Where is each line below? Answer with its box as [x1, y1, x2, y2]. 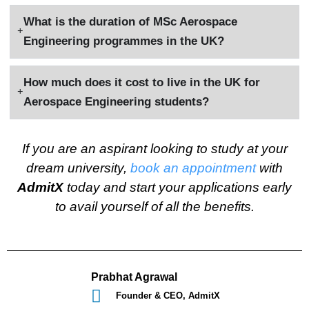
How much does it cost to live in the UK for [23, 75, 261, 89]
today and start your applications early [67, 179, 292, 195]
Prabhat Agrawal [91, 271, 177, 283]
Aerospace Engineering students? [23, 94, 210, 108]
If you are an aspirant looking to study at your [21, 141, 288, 156]
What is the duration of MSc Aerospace [23, 14, 238, 28]
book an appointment [130, 160, 256, 175]
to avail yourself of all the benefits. [54, 199, 255, 214]
